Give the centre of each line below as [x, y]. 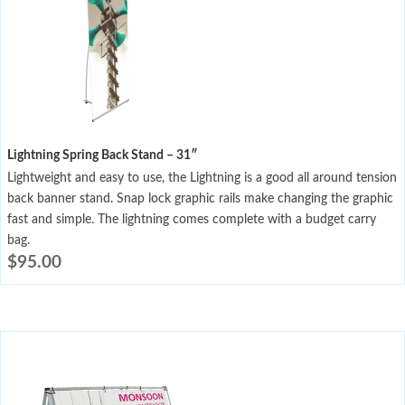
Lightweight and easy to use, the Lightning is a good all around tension [202, 178]
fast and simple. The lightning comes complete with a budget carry [192, 219]
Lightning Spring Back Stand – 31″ [103, 155]
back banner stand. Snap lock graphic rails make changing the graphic [200, 198]
